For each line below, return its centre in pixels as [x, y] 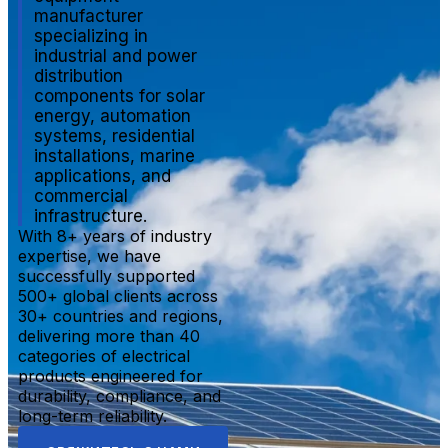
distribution [78, 75]
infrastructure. [90, 215]
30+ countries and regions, [120, 315]
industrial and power [115, 55]
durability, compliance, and [119, 395]
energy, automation [112, 115]
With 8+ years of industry [115, 235]
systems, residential [114, 135]
